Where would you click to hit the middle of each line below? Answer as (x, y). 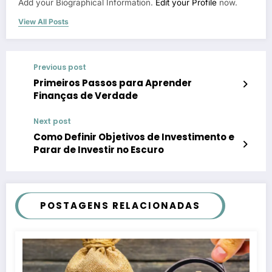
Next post (52, 121)
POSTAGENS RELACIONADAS (120, 206)
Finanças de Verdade (86, 96)
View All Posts (43, 22)
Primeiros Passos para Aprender (113, 83)
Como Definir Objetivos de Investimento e (134, 137)
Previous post (60, 67)
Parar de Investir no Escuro (99, 150)
